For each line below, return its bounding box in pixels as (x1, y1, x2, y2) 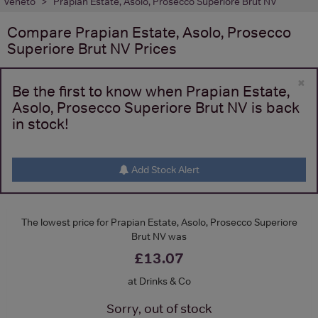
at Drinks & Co (127, 274, 191, 287)
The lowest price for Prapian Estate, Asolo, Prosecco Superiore (21, 215, 297, 229)
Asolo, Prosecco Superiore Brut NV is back (12, 98, 300, 116)
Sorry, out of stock (106, 300, 212, 317)
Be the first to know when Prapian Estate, (12, 82, 290, 100)
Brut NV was (131, 229, 187, 243)
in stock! (12, 114, 69, 133)
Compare (7, 23, 75, 41)
